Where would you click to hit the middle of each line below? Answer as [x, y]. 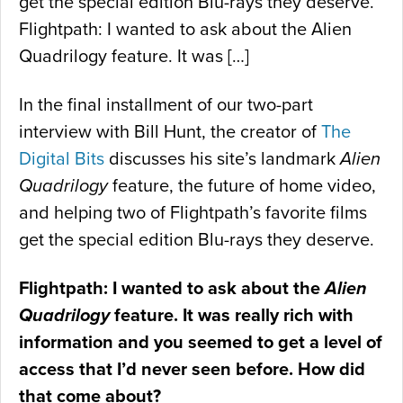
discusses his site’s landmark [222, 160]
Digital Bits [62, 160]
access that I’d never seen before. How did [192, 370]
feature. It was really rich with [232, 316]
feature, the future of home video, [242, 187]
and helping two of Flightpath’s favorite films [193, 214]
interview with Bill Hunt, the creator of [170, 133]
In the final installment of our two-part [166, 106]
